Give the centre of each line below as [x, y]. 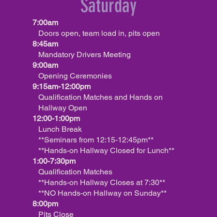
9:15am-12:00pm [62, 86]
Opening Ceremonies [72, 76]
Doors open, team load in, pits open [96, 33]
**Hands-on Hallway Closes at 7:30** [99, 182]
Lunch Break [57, 129]
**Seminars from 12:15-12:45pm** [93, 140]
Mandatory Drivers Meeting [82, 54]
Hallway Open [60, 108]
